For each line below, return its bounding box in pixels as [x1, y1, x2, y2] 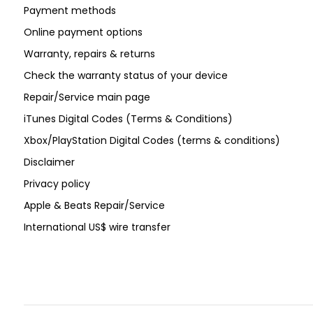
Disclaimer [23, 155, 75, 169]
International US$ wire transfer [23, 220, 170, 234]
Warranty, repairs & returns [23, 47, 155, 61]
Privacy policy [23, 177, 90, 191]
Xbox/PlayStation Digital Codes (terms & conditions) [23, 133, 280, 147]
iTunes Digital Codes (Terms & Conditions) [23, 112, 233, 126]
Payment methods [23, 3, 116, 17]
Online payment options [23, 25, 143, 39]
